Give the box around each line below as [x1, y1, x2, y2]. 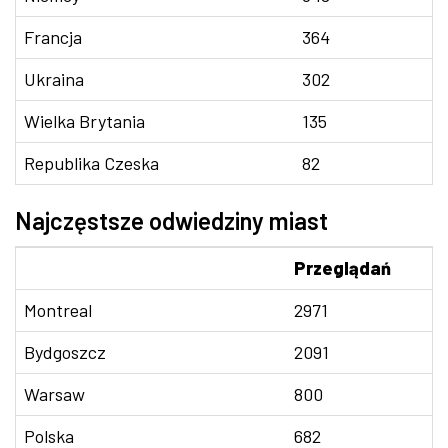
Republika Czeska [24, 152, 159, 174]
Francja [24, 26, 82, 48]
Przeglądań [294, 257, 391, 279]
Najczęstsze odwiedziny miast [15, 206, 328, 235]
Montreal [24, 299, 92, 321]
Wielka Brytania [24, 110, 145, 132]
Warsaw [24, 383, 85, 405]
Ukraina [24, 68, 84, 90]
